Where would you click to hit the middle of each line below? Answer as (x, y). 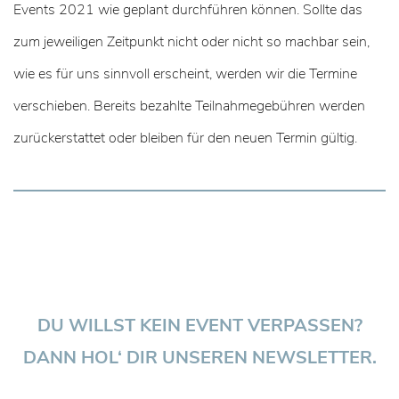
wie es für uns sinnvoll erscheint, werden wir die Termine (185, 74)
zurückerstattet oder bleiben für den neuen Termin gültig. (185, 138)
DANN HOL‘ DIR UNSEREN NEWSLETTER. (199, 358)
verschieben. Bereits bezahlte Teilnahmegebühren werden (189, 106)
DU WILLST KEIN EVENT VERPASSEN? (199, 326)
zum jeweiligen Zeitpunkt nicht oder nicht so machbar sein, (191, 42)
